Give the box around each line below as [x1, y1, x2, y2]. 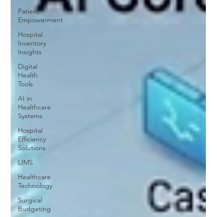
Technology [18, 181, 53, 190]
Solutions [18, 143, 46, 152]
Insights [18, 47, 42, 56]
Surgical [18, 196, 43, 204]
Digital [18, 62, 38, 71]
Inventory [18, 39, 46, 47]
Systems [18, 111, 43, 120]
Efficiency [18, 135, 46, 143]
